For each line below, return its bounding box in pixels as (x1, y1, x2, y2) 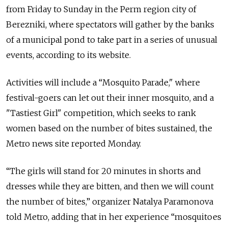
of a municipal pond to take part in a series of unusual (6, 35, 217, 45)
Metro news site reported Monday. (6, 138, 141, 149)
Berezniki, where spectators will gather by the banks (6, 19, 214, 30)
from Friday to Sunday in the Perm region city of (6, 4, 196, 14)
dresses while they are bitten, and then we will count (6, 181, 214, 191)
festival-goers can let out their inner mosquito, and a (6, 93, 214, 103)
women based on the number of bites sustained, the (6, 123, 212, 133)
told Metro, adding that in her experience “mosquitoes (6, 212, 221, 222)
